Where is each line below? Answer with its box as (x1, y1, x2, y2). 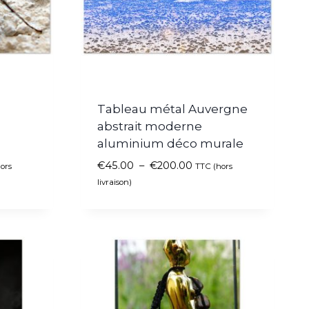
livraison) (97, 177, 132, 187)
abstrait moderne (97, 119, 202, 133)
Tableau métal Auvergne (97, 101, 248, 116)
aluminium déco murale (97, 136, 243, 150)
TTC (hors (195, 161, 232, 171)
